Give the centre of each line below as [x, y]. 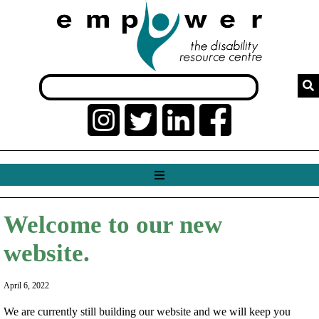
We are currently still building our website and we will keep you [147, 311]
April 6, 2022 [26, 285]
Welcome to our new [113, 224]
